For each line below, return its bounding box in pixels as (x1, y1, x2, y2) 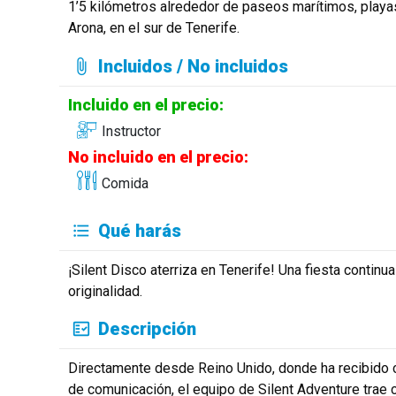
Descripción (98, 318, 197, 340)
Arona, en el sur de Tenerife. (67, 19, 240, 37)
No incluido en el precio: (67, 148, 248, 167)
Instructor (101, 123, 161, 141)
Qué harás (98, 219, 182, 241)
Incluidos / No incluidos (98, 55, 289, 77)
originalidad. (67, 282, 142, 300)
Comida (101, 175, 148, 193)
